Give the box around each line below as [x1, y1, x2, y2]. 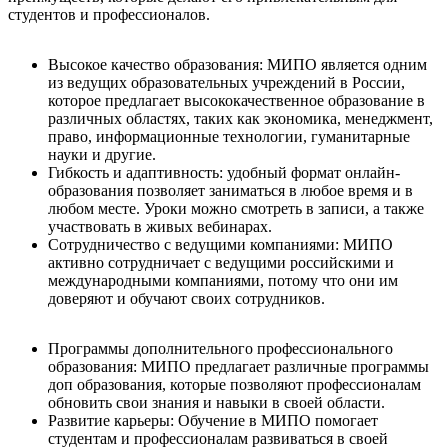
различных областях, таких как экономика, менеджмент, [48, 110, 433, 128]
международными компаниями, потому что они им [48, 272, 398, 290]
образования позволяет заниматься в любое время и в [48, 182, 413, 200]
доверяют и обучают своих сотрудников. [48, 290, 325, 308]
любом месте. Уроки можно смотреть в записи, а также [48, 200, 424, 218]
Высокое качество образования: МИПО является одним [48, 56, 427, 74]
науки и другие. [48, 146, 156, 164]
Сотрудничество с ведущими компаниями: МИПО [48, 236, 393, 254]
